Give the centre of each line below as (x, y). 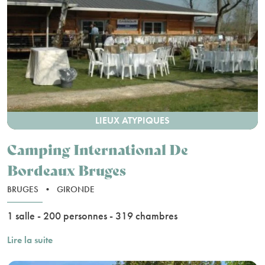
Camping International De (98, 149)
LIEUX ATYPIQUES (132, 121)
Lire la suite (30, 240)
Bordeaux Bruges (67, 170)
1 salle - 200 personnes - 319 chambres (92, 216)
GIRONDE (76, 190)
